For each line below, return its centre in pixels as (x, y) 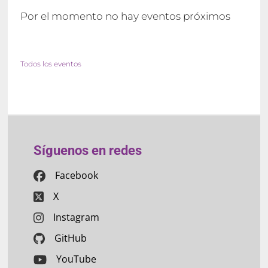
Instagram (77, 217)
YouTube (77, 259)
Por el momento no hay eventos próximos (126, 16)
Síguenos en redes (87, 151)
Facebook (76, 176)
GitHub (71, 238)
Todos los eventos (51, 64)
